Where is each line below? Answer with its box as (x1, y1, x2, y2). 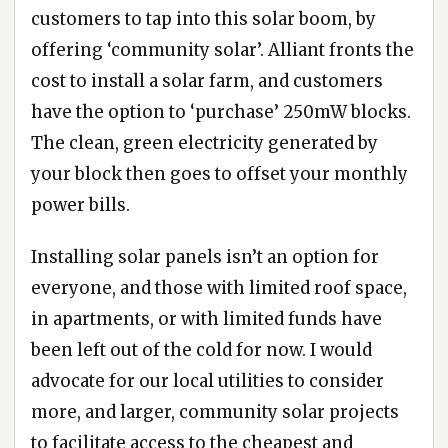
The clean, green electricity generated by (31, 131, 378, 154)
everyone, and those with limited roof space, (31, 276, 407, 299)
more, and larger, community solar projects (31, 400, 399, 423)
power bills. (31, 193, 130, 216)
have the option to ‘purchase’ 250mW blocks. (31, 100, 411, 123)
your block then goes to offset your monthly (31, 162, 408, 185)
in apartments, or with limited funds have (31, 307, 382, 330)
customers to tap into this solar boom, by (31, 7, 376, 30)
